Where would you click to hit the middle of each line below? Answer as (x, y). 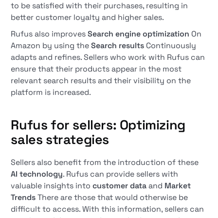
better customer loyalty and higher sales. (88, 17)
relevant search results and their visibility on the (101, 81)
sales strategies (60, 139)
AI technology (37, 174)
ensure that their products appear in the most (96, 69)
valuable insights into (52, 186)
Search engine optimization (139, 34)
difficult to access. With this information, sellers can (108, 209)
